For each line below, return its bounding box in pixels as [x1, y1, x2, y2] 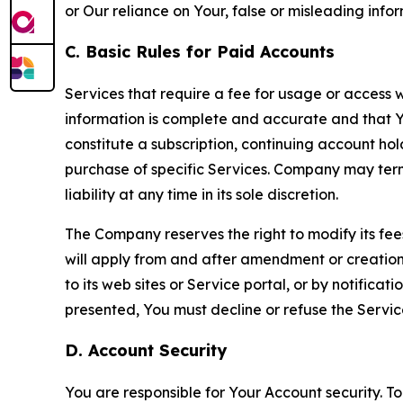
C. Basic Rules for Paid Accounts [65, 40, 335, 62]
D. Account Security [65, 339, 227, 361]
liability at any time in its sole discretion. [65, 184, 338, 203]
